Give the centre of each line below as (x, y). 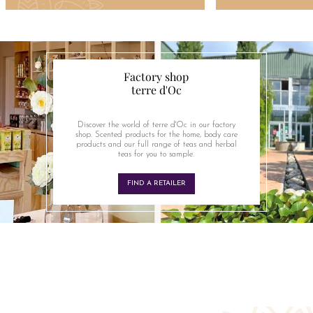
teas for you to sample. (156, 155)
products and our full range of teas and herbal (156, 145)
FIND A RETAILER (156, 184)
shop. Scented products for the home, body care (156, 135)
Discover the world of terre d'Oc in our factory (156, 125)
